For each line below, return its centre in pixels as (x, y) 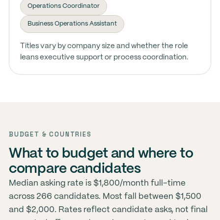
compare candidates (75, 169)
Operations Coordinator (63, 6)
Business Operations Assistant (72, 24)
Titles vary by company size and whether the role (104, 46)
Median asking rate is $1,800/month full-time (97, 183)
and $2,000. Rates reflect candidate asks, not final (108, 210)
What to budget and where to (101, 154)
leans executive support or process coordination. (104, 57)
